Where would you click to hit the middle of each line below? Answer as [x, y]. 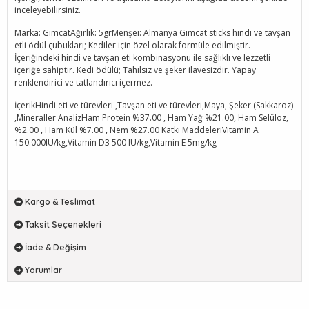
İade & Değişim [56, 247]
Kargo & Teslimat [60, 202]
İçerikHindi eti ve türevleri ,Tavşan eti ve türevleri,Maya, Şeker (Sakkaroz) [154, 105]
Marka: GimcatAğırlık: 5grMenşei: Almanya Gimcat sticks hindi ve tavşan [152, 33]
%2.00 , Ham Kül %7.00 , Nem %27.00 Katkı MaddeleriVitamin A [137, 130]
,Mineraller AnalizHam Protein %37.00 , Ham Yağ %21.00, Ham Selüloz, [151, 118]
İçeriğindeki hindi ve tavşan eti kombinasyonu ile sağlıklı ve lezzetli [142, 58]
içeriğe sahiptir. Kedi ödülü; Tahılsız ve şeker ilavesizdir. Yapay [135, 70]
